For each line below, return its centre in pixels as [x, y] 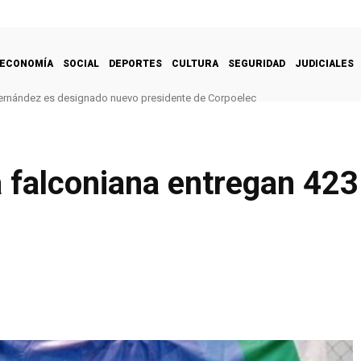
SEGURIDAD [257, 63]
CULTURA [195, 63]
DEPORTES [135, 63]
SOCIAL [81, 63]
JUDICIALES [324, 63]
